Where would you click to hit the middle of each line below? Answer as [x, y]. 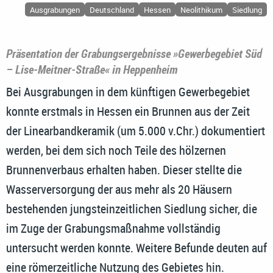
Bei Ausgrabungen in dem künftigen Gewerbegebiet [128, 92]
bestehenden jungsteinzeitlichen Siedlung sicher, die [132, 209]
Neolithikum [201, 9]
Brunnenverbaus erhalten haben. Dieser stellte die [124, 170]
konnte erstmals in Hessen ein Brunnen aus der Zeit [128, 112]
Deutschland [112, 9]
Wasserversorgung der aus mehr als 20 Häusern [119, 190]
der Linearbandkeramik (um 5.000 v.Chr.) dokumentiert [136, 131]
